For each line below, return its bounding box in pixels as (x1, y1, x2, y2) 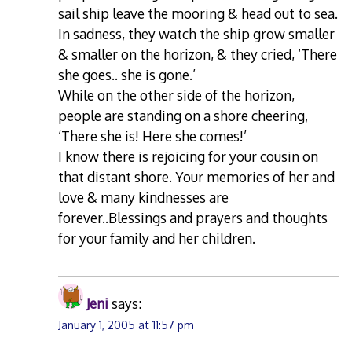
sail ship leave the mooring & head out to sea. (58, 4, 339, 22)
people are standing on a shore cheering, (58, 106, 309, 124)
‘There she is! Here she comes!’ (58, 126, 247, 145)
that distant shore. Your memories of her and (58, 167, 335, 185)
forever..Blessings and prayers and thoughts (58, 208, 328, 226)
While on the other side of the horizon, (58, 86, 295, 104)
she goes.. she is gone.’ (58, 65, 196, 83)
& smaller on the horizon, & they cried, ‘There (58, 45, 338, 63)
